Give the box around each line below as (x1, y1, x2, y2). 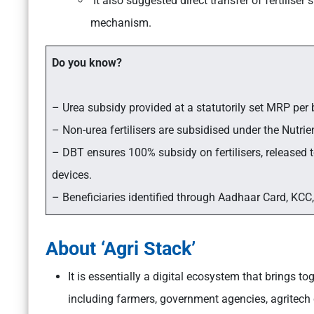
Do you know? (52, 56, 122, 70)
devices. (52, 168, 92, 182)
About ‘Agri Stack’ (46, 238, 200, 261)
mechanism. (90, 16, 151, 30)
